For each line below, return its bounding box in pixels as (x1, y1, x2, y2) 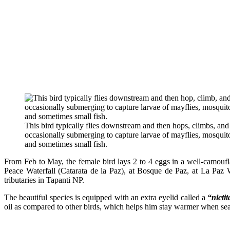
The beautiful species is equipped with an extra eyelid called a (4, 193, 208, 202)
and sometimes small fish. (25, 140, 107, 149)
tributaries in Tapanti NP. (4, 176, 84, 185)
